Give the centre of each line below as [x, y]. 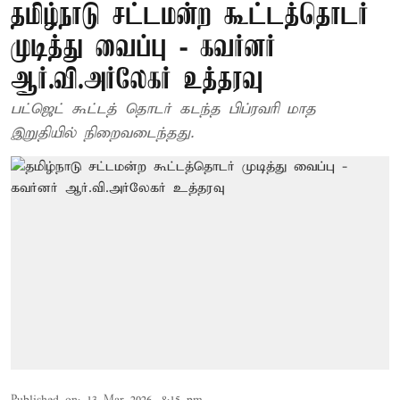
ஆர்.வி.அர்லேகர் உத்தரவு [137, 81]
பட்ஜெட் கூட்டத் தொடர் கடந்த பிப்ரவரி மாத [163, 109]
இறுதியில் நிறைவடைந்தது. [102, 133]
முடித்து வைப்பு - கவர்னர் [143, 49]
